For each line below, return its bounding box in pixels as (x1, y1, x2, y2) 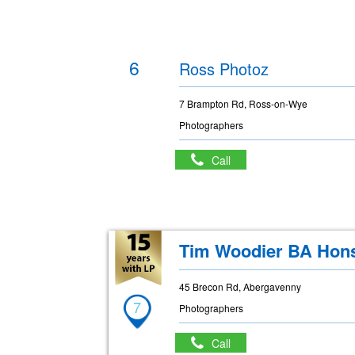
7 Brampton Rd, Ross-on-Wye (179, 97, 308, 110)
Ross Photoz (179, 57, 269, 80)
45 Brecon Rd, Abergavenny (179, 280, 302, 293)
